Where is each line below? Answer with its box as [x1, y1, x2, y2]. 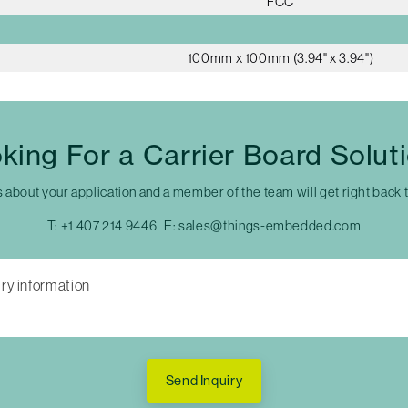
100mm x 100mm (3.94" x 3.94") [187, 49, 374, 66]
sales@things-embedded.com [178, 217, 362, 233]
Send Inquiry [165, 372, 243, 389]
